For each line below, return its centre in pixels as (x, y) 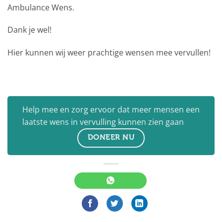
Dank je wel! (29, 30)
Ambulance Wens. (41, 7)
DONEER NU (111, 138)
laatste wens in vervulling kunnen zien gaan (103, 122)
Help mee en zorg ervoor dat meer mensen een (111, 110)
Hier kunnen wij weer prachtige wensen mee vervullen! (109, 53)
